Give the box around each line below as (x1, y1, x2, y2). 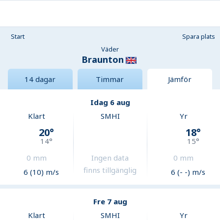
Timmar (96, 74, 124, 84)
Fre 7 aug (93, 196, 127, 207)
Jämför (167, 74, 192, 84)
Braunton (82, 54, 124, 65)
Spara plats (182, 32, 215, 41)
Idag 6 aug (90, 97, 130, 108)
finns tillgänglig (83, 165, 137, 175)
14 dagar (25, 74, 56, 84)
